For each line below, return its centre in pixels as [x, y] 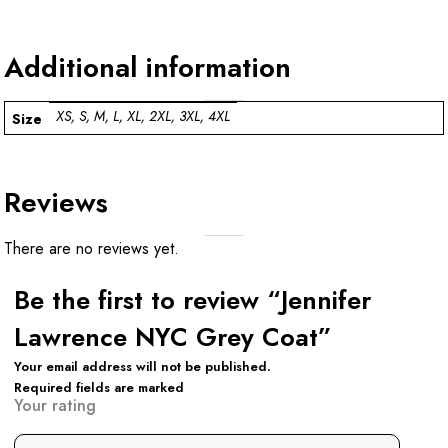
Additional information [147, 67]
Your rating [55, 405]
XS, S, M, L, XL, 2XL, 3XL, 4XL [143, 116]
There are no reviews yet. [91, 248]
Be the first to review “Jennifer [192, 300]
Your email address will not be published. [142, 366]
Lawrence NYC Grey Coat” [173, 337]
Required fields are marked [99, 387]
